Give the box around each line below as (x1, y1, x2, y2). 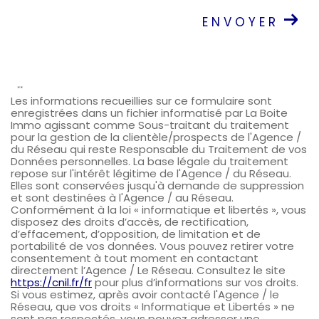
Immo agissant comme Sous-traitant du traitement (11, 117, 289, 133)
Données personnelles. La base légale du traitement (11, 154, 288, 169)
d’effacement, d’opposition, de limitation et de (11, 226, 261, 242)
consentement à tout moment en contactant (11, 251, 258, 266)
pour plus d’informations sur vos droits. (92, 275, 298, 291)
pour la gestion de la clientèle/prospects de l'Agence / (11, 130, 301, 145)
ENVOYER (202, 14, 280, 31)
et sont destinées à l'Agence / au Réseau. (11, 190, 234, 206)
